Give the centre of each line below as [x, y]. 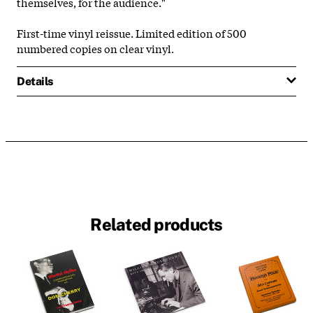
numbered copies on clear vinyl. [95, 48]
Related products [156, 225]
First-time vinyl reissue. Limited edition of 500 [132, 32]
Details [35, 81]
